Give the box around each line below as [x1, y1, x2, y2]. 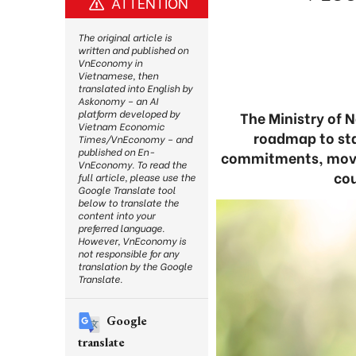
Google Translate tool [78, 183, 176, 196]
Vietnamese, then [78, 68, 158, 82]
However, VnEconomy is [78, 234, 186, 247]
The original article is [78, 30, 172, 44]
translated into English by [78, 81, 192, 95]
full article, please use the [78, 170, 195, 184]
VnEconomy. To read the [78, 157, 187, 171]
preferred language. [78, 221, 164, 234]
